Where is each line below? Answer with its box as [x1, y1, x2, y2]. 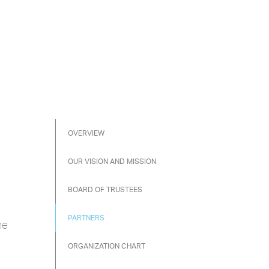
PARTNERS [67, 213, 104, 222]
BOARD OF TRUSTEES [67, 185, 142, 194]
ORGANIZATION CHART [67, 241, 145, 250]
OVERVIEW [67, 128, 104, 138]
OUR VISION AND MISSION [67, 157, 156, 166]
